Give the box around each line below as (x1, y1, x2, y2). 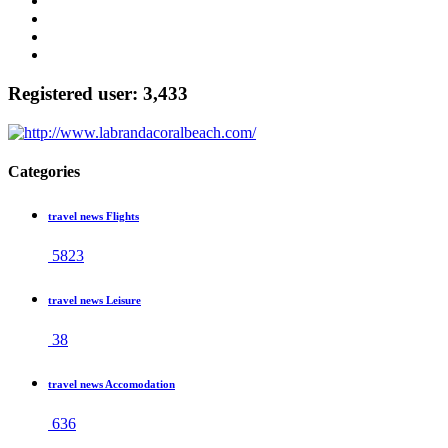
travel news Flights (48, 210, 139, 223)
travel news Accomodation (48, 377, 175, 390)
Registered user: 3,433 (8, 83, 188, 105)
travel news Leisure (48, 294, 141, 307)
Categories (8, 163, 80, 181)
